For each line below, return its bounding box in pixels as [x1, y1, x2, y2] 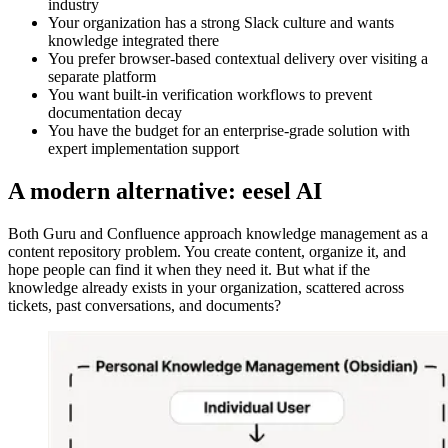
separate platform [48, 68, 156, 86]
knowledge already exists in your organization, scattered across [8, 279, 404, 297]
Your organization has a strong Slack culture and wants [48, 14, 394, 32]
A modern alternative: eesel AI [8, 178, 322, 205]
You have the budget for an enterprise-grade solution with [48, 122, 410, 140]
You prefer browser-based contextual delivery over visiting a [48, 50, 428, 68]
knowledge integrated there [48, 32, 219, 50]
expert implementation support [48, 140, 239, 158]
